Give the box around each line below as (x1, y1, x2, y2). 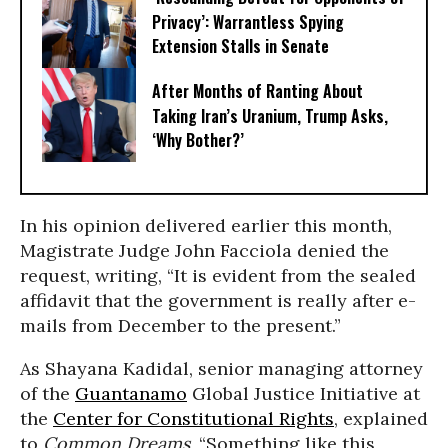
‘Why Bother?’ (152, 128, 244, 153)
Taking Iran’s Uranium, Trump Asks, (152, 104, 388, 129)
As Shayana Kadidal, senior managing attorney (20, 357, 423, 380)
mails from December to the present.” (20, 314, 341, 337)
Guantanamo (75, 382, 187, 405)
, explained (334, 407, 428, 430)
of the (20, 382, 75, 405)
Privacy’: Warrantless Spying (152, 10, 344, 35)
